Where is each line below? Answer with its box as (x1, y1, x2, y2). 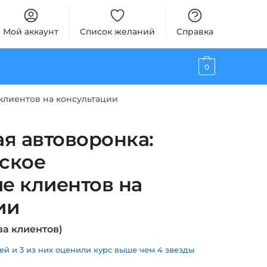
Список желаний (80, 26, 156, 37)
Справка (176, 26, 214, 37)
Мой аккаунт (3, 26, 59, 37)
